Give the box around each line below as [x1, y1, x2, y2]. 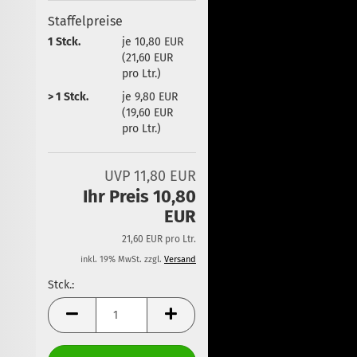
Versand [163, 254, 196, 265]
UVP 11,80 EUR [104, 167, 196, 185]
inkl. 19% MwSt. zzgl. [80, 254, 164, 265]
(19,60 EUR [121, 105, 173, 120]
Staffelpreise [48, 14, 124, 29]
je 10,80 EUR [121, 34, 183, 49]
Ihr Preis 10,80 [82, 186, 196, 207]
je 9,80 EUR [121, 89, 178, 104]
